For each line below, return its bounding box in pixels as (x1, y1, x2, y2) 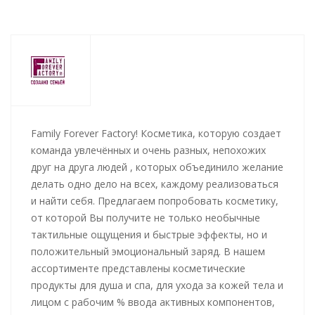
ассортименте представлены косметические (31, 262, 245, 275)
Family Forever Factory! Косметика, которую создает (31, 127, 281, 140)
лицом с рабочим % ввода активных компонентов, (31, 295, 275, 309)
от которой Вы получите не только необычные (31, 211, 260, 224)
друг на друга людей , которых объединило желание (31, 160, 283, 174)
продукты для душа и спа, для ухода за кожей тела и (31, 278, 283, 292)
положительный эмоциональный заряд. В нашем (31, 245, 265, 258)
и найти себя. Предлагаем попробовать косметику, (31, 194, 278, 207)
